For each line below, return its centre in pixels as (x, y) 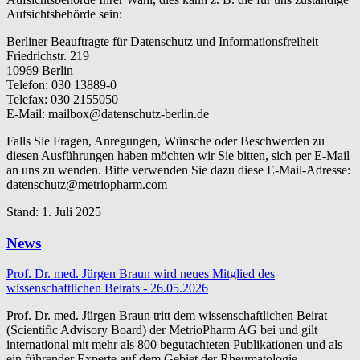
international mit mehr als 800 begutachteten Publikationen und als (174, 345)
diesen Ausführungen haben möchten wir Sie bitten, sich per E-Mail (178, 155)
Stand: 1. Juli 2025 (54, 211)
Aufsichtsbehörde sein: (64, 14)
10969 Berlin (40, 70)
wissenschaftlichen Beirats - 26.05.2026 (107, 288)
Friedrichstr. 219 (48, 55)
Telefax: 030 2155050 (62, 99)
